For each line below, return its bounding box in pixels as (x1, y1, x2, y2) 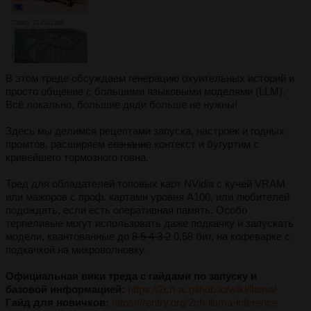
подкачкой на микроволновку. (6, 244, 146, 256)
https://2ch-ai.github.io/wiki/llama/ (128, 283, 276, 296)
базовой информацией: (6, 283, 125, 296)
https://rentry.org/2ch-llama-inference (112, 296, 278, 309)
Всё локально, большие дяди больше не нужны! (6, 99, 237, 111)
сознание (108, 138, 151, 151)
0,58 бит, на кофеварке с (171, 230, 290, 243)
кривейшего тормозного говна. (6, 151, 149, 164)
